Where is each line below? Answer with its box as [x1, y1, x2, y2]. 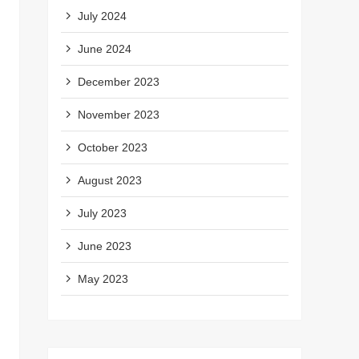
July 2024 [78, 9, 127, 22]
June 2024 [78, 42, 131, 55]
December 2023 [78, 75, 159, 88]
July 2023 [78, 206, 127, 220]
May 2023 [78, 272, 128, 285]
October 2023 [78, 140, 147, 154]
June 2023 [78, 239, 131, 252]
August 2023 [78, 173, 142, 187]
